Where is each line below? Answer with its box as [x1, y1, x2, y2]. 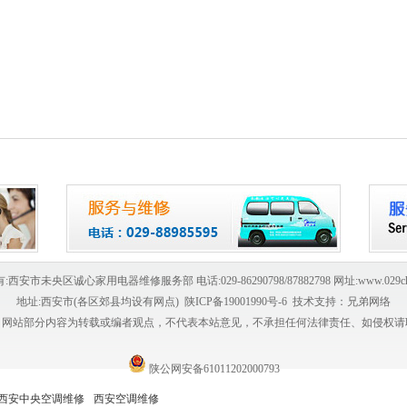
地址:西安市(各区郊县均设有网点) [16, 295, 184, 308]
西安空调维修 [94, 392, 159, 405]
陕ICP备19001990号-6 [184, 295, 287, 308]
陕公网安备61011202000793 [145, 362, 280, 375]
